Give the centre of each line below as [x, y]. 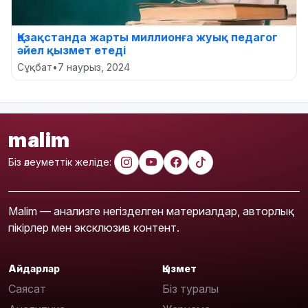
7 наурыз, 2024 [94, 67]
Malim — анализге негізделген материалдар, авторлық [148, 211]
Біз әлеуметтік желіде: [60, 162]
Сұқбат [35, 67]
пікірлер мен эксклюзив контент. [94, 227]
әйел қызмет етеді [71, 50]
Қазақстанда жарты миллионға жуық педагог [147, 37]
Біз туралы [190, 289]
